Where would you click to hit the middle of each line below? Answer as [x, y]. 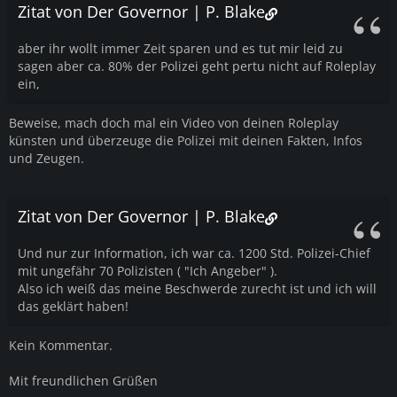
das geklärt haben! [73, 306]
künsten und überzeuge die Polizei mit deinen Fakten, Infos [186, 140]
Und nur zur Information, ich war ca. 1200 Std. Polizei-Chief [194, 253]
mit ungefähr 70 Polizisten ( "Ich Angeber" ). [148, 270]
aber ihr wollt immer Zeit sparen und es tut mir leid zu [180, 48]
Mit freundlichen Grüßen [83, 380]
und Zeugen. [47, 158]
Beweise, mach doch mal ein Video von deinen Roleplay [174, 122]
